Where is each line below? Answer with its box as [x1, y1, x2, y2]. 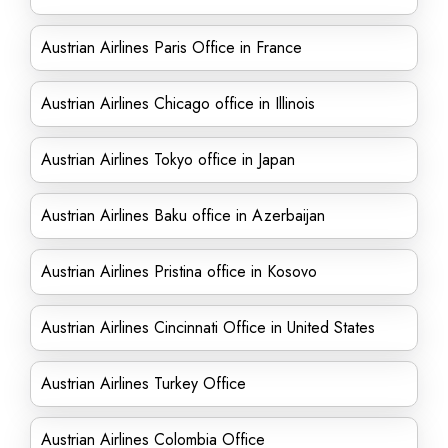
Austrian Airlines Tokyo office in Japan [41, 148, 295, 171]
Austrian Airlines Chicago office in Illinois [41, 92, 315, 115]
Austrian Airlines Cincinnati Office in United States [41, 316, 375, 339]
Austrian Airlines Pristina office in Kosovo [41, 260, 322, 283]
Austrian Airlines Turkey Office [41, 372, 246, 395]
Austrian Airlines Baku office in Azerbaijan [41, 204, 325, 227]
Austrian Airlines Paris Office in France [41, 36, 302, 59]
